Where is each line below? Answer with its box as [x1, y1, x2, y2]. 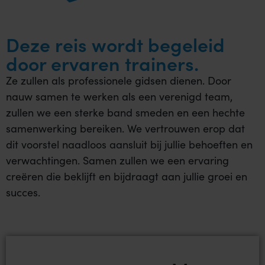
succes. [6, 185, 40, 200]
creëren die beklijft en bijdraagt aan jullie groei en [6, 169, 247, 184]
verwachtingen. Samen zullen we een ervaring [6, 153, 229, 168]
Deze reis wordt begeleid [6, 31, 225, 58]
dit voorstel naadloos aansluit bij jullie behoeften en [6, 137, 253, 152]
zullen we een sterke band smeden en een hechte [6, 105, 245, 120]
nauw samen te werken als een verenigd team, [6, 89, 232, 104]
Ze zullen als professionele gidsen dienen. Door [6, 73, 231, 88]
